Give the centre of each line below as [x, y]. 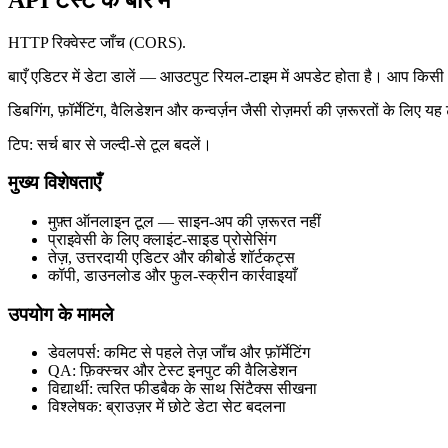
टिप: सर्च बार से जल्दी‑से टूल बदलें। [110, 144]
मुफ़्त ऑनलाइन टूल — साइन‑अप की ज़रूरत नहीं [184, 221]
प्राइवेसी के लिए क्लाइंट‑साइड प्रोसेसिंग [162, 239]
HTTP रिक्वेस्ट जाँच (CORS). [97, 42]
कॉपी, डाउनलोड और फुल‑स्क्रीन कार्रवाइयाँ [172, 275]
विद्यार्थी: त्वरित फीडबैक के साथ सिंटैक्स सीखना [182, 389]
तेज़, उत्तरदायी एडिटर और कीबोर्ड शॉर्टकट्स [171, 257]
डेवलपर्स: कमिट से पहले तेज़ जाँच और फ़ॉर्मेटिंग [179, 353]
